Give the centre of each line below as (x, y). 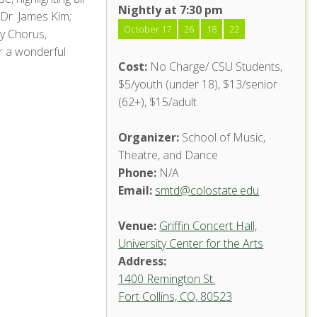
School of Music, (223, 137)
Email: (136, 190)
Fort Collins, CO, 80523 (175, 296)
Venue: (138, 226)
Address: (143, 261)
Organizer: (149, 137)
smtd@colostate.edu (207, 190)
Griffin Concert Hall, (208, 226)
